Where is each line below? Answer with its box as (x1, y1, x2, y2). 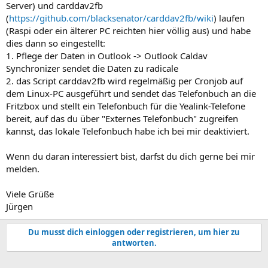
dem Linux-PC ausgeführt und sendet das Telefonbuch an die (6, 87, 256, 99)
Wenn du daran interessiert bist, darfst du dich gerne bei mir (6, 150, 255, 162)
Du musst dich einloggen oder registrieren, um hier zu (28, 227, 240, 237)
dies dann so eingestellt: (6, 37, 105, 49)
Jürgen (6, 200, 33, 212)
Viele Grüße (6, 188, 54, 200)
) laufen (214, 12, 245, 24)
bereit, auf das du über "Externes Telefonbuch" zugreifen (6, 112, 238, 124)
